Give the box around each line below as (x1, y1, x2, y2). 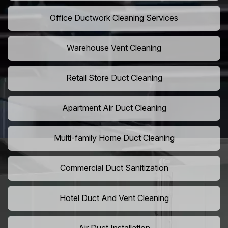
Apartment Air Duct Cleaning (62, 103, 166, 113)
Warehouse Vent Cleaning (67, 43, 161, 53)
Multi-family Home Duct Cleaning (53, 133, 175, 144)
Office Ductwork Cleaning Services (50, 13, 178, 23)
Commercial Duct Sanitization (60, 163, 168, 174)
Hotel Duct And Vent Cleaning (59, 193, 169, 204)
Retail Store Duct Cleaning (66, 73, 162, 83)
